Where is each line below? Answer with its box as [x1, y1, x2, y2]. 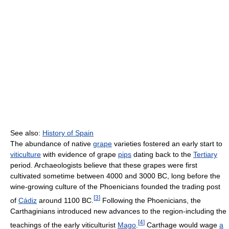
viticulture [10, 150, 41, 159]
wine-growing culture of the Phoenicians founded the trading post [10, 182, 220, 191]
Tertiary [193, 150, 217, 159]
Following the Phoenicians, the [100, 196, 201, 205]
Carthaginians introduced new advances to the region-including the [10, 207, 226, 216]
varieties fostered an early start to [112, 140, 222, 148]
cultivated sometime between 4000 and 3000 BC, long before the [10, 172, 220, 180]
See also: [10, 129, 42, 138]
